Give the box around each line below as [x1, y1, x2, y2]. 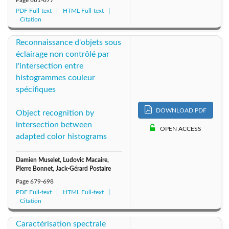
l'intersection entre [16, 62, 83, 71]
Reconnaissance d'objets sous [16, 38, 121, 47]
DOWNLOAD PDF [154, 107, 207, 113]
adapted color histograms [16, 132, 107, 141]
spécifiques [16, 85, 56, 94]
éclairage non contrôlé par [16, 50, 109, 59]
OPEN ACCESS [160, 125, 201, 132]
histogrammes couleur [16, 74, 95, 82]
